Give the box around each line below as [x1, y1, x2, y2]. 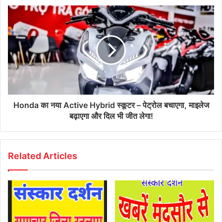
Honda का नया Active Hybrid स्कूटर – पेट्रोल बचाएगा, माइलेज [13, 100, 209, 111]
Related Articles [8, 151, 77, 162]
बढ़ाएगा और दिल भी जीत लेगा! [69, 111, 153, 121]
